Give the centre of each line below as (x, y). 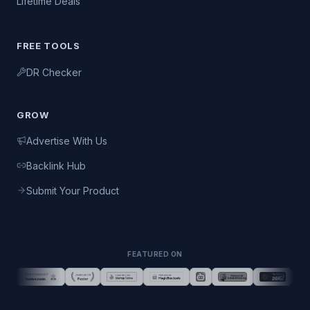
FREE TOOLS (48, 46)
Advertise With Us (67, 140)
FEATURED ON (155, 254)
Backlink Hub (56, 165)
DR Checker (54, 72)
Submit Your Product (73, 190)
